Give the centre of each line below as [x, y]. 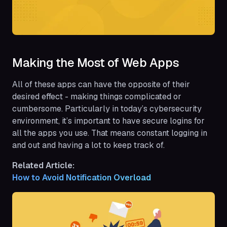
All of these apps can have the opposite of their [101, 85]
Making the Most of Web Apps [96, 63]
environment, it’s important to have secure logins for [108, 121]
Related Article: [43, 166]
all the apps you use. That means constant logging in [110, 133]
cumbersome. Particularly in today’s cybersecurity [107, 109]
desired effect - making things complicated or [97, 97]
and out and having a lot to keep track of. [88, 145]
